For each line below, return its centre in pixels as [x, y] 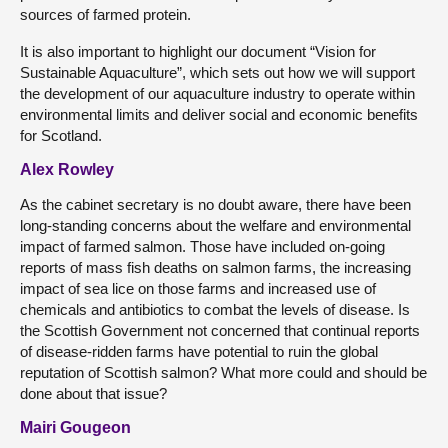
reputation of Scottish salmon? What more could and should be [223, 372]
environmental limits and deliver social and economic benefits [219, 114]
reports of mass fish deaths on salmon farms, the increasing [215, 267]
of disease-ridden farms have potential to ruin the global [199, 351]
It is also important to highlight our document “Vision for [198, 51]
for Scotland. [61, 135]
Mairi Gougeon [75, 427]
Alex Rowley [67, 169]
